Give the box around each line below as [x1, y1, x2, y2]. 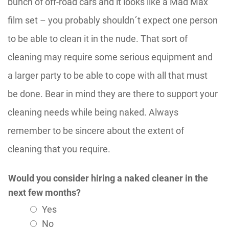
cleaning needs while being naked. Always [8, 106, 178, 118]
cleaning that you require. [8, 143, 110, 154]
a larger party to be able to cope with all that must [8, 70, 208, 81]
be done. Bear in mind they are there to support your [8, 88, 218, 99]
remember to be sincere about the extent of [8, 125, 184, 136]
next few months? [8, 187, 81, 198]
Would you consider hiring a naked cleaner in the [8, 172, 208, 184]
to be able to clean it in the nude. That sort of [8, 33, 188, 44]
